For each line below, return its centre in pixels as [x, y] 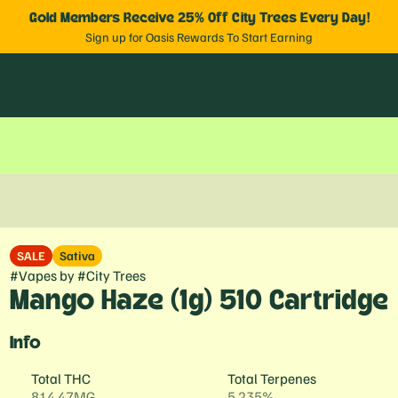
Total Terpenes [271, 378]
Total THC [60, 378]
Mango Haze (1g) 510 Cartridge [199, 300]
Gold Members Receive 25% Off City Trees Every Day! [199, 18]
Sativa [77, 255]
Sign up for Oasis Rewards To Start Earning [199, 37]
